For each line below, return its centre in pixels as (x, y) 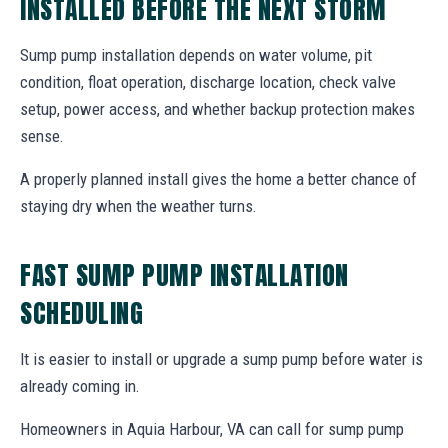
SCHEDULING (82, 312)
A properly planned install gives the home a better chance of (218, 178)
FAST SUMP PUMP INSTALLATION (184, 274)
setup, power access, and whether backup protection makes (217, 108)
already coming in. (80, 385)
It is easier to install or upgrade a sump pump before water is (221, 358)
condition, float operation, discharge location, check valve (208, 81)
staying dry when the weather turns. (138, 205)
